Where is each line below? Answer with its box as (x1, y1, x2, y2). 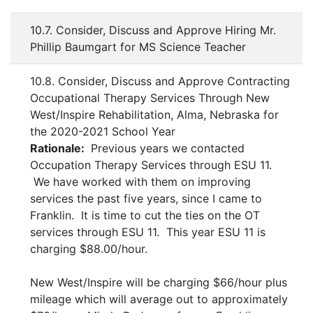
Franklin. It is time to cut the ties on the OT (30, 208, 260, 223)
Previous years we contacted (87, 141, 245, 156)
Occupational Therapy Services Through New (30, 91, 270, 105)
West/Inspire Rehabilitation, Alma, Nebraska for (30, 108, 279, 122)
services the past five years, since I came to (30, 191, 262, 206)
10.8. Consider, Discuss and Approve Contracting (30, 74, 290, 89)
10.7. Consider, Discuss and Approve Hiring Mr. (30, 23, 276, 38)
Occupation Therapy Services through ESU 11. (30, 158, 275, 173)
